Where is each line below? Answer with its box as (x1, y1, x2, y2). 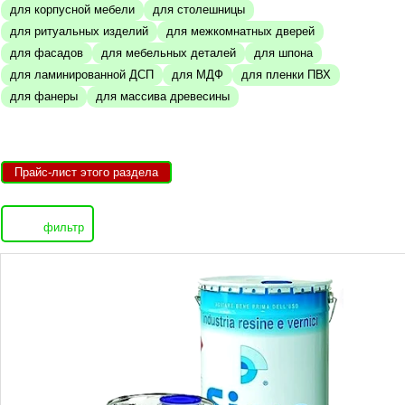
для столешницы (153, 3, 245, 17)
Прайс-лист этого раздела (14, 165, 158, 180)
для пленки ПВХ (241, 68, 331, 82)
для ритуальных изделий (10, 24, 148, 39)
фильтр (39, 220, 84, 234)
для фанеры (10, 89, 78, 104)
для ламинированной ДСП (10, 68, 154, 82)
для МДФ (172, 68, 223, 82)
